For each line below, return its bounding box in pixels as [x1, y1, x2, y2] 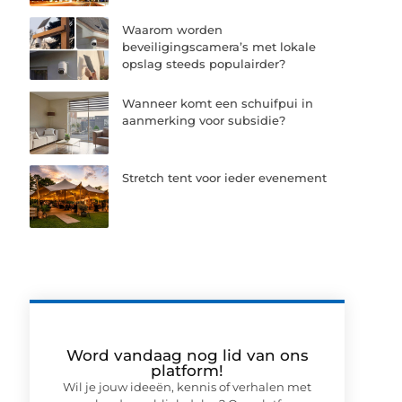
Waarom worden [122, 22, 223, 38]
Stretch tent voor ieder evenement [122, 170, 328, 185]
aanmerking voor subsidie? [122, 113, 286, 128]
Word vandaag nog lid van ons [66, 345, 309, 364]
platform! [151, 361, 224, 380]
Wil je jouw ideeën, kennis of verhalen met [63, 379, 312, 394]
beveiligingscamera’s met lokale [122, 39, 317, 55]
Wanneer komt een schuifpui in [122, 96, 314, 111]
